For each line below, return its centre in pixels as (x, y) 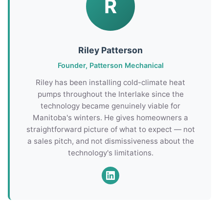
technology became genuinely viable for (110, 106)
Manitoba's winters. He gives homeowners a (110, 118)
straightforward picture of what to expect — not (110, 129)
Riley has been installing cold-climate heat (110, 82)
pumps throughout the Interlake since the (110, 94)
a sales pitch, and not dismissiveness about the (110, 141)
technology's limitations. (110, 153)
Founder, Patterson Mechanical (110, 65)
